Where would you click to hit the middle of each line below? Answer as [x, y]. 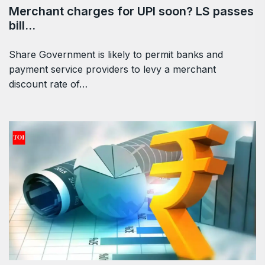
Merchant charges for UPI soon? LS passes [131, 11]
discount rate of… [48, 84]
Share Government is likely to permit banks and [116, 54]
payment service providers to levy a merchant [112, 69]
